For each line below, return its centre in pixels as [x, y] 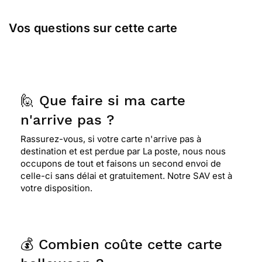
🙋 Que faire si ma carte [103, 101]
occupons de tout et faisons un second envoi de [121, 163]
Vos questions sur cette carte [93, 28]
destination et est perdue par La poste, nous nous [123, 151]
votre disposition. [56, 188]
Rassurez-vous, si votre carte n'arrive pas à [111, 139]
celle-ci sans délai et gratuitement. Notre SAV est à [126, 176]
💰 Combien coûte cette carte [121, 244]
